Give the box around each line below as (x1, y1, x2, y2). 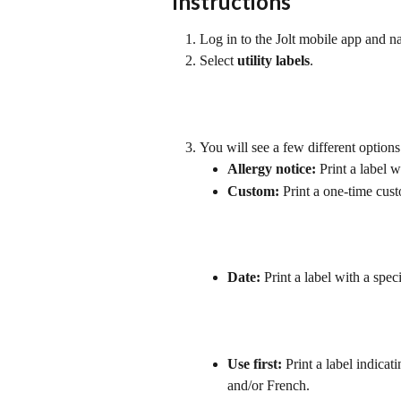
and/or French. (227, 377, 310, 393)
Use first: (227, 355, 282, 371)
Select (200, 53, 237, 69)
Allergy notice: (227, 161, 316, 177)
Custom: (227, 183, 279, 199)
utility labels (237, 53, 310, 69)
